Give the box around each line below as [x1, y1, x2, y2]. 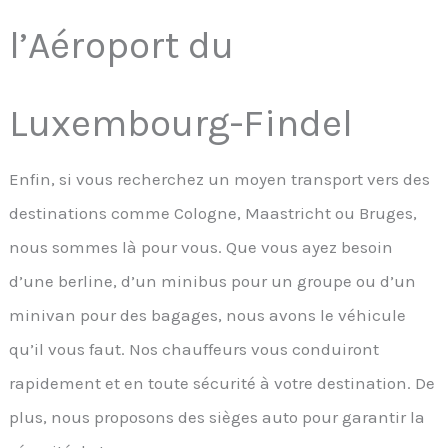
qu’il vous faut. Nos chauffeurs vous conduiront [9, 338, 380, 359]
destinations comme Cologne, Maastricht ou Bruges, [9, 202, 418, 223]
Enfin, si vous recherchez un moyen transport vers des [9, 168, 431, 189]
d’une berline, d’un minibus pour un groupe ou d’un [9, 270, 417, 291]
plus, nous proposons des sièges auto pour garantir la [9, 406, 426, 427]
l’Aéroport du [9, 21, 235, 68]
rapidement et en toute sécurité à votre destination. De [9, 372, 436, 393]
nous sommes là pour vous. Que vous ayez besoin [9, 236, 394, 257]
